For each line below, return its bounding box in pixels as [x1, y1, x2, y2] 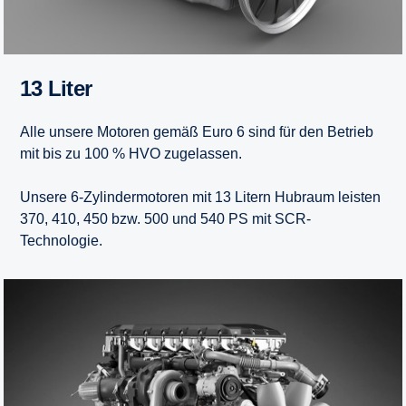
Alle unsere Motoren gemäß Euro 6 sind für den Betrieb [20, 124, 373, 140]
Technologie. [20, 233, 102, 249]
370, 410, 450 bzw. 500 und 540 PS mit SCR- [20, 211, 311, 227]
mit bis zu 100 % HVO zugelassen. [20, 146, 242, 162]
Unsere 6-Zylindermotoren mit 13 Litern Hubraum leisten [20, 189, 381, 206]
